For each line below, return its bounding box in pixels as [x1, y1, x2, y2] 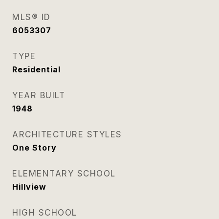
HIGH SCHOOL [12, 208, 77, 218]
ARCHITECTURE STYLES [12, 130, 122, 139]
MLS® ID [12, 12, 51, 22]
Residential [12, 65, 61, 74]
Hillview [12, 182, 46, 192]
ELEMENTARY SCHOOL [12, 169, 116, 178]
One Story [12, 143, 57, 153]
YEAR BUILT [12, 90, 65, 100]
